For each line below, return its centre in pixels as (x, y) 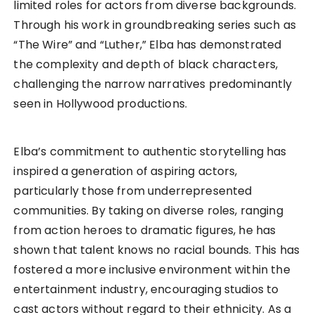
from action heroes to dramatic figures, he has (145, 231)
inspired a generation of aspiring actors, (126, 172)
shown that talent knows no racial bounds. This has (156, 250)
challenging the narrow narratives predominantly (153, 84)
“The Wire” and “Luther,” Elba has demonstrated (148, 45)
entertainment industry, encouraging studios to (146, 290)
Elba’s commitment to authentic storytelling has (150, 152)
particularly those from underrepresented (133, 191)
